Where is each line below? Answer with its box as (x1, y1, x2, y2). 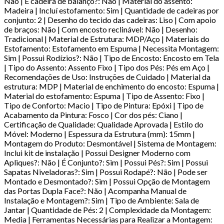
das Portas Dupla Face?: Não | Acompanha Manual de (4, 185, 186, 195)
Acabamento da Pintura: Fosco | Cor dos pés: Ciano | (4, 109, 182, 119)
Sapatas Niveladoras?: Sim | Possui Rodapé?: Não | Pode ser (4, 166, 207, 176)
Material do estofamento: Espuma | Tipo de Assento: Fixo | (4, 90, 204, 100)
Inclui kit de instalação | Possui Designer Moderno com (4, 147, 190, 157)
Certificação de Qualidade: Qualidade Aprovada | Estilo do (4, 119, 203, 129)
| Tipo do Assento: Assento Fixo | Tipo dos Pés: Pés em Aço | (4, 62, 209, 72)
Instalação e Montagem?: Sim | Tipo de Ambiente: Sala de (4, 195, 199, 205)
